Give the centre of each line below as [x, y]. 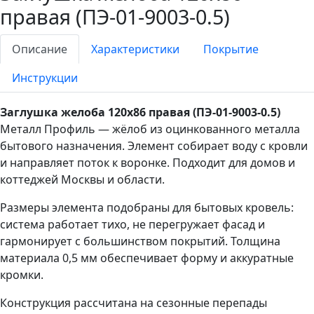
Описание [40, 49]
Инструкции [45, 78]
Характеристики [135, 49]
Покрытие [231, 49]
